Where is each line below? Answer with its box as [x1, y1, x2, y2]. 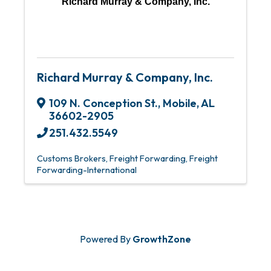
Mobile [163, 96, 197, 110]
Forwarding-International [37, 165, 137, 175]
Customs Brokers [37, 153, 106, 164]
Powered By [80, 233, 132, 245]
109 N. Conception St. [49, 96, 158, 110]
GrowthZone [132, 233, 191, 245]
